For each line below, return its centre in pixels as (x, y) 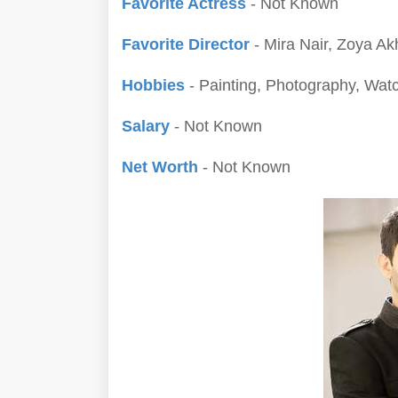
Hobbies (155, 85)
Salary (148, 126)
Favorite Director (186, 44)
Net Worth (160, 167)
